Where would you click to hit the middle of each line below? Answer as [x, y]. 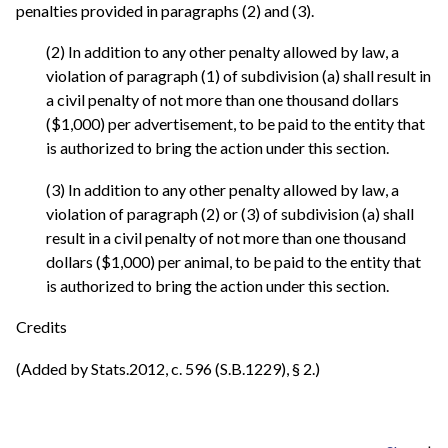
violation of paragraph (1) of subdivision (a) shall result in [238, 76]
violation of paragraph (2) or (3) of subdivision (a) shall [230, 213]
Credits [41, 327]
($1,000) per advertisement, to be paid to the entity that [235, 124]
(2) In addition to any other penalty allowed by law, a [222, 52]
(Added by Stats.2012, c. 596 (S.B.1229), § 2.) [168, 368]
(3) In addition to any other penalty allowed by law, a [222, 189]
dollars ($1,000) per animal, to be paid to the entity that [233, 261]
